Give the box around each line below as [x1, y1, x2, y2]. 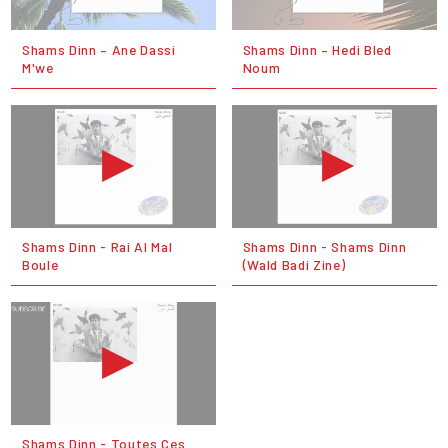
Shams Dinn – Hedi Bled [242, 41, 392, 58]
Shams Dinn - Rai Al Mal [21, 238, 173, 256]
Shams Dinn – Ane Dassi [21, 41, 176, 58]
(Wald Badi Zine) [242, 256, 346, 274]
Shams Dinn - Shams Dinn [242, 238, 407, 256]
